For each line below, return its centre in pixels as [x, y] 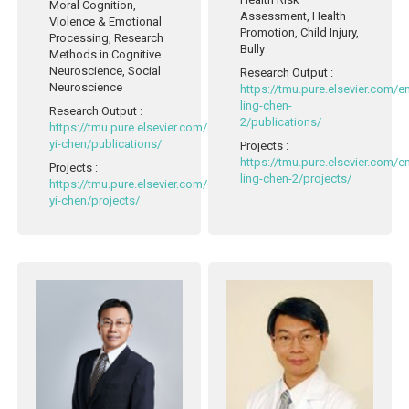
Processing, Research [107, 37]
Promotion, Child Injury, [300, 33]
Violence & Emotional [106, 21]
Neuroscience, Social [105, 70]
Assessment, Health [294, 16]
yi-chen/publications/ [106, 143]
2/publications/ [281, 122]
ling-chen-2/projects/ [296, 179]
